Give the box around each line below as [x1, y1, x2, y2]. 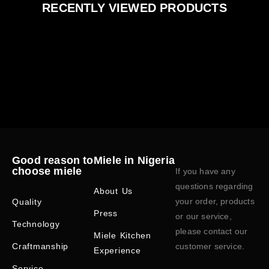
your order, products [175, 196, 255, 206]
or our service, [175, 211, 232, 221]
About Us [94, 186, 133, 196]
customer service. [175, 241, 245, 251]
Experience [94, 245, 141, 255]
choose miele [12, 165, 82, 177]
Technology [12, 219, 60, 229]
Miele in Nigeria [94, 154, 175, 166]
